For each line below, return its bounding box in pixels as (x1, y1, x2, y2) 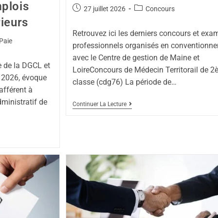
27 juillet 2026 (83, 4, 126, 13)
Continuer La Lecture (72, 100, 127, 108)
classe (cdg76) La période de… (72, 77, 177, 87)
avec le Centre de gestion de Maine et (72, 53, 200, 62)
